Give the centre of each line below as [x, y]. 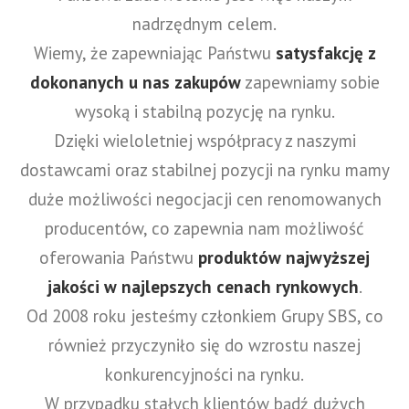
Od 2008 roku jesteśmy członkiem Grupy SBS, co [204, 315]
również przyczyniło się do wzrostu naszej [204, 345]
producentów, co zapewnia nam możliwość [204, 228]
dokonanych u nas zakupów [135, 82]
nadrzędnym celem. [204, 23]
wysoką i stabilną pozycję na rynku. [204, 111]
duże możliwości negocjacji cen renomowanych [204, 199]
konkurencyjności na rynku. [204, 374]
